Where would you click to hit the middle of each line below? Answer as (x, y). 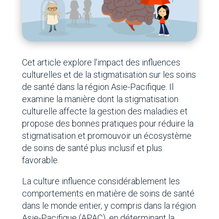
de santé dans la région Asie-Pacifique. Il (98, 87)
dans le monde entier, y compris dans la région (109, 206)
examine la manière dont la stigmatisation (100, 99)
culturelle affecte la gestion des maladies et (105, 111)
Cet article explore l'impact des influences (101, 63)
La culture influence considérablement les (101, 181)
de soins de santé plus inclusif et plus (92, 148)
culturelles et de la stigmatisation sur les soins (109, 75)
